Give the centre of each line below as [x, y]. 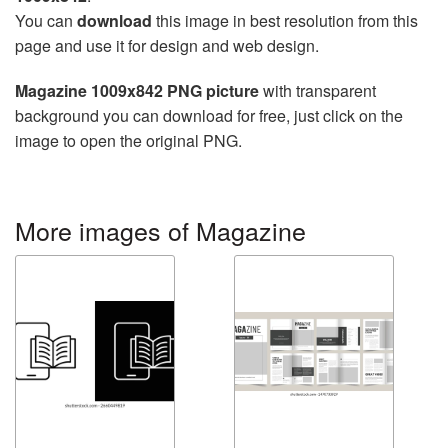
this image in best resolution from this [285, 20]
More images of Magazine [160, 229]
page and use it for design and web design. [167, 45]
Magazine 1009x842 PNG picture [137, 90]
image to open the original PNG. [128, 140]
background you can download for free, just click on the [209, 115]
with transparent [317, 90]
